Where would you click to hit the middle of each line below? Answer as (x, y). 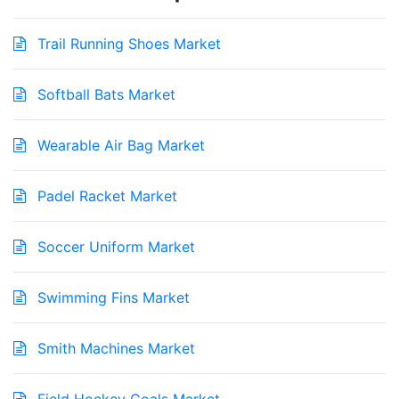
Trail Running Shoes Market (127, 44)
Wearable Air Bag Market (119, 146)
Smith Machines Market (114, 349)
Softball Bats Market (104, 95)
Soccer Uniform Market (114, 247)
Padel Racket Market (105, 196)
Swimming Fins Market (111, 298)
